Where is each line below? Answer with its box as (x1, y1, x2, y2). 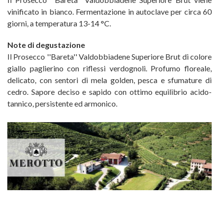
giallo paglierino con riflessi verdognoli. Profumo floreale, (7, 64, 212, 73)
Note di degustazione (7, 40, 85, 49)
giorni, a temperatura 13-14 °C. (7, 19, 111, 28)
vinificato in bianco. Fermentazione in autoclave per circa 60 (7, 7, 212, 16)
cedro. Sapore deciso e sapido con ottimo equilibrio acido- (7, 87, 212, 96)
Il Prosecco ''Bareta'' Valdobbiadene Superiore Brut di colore (7, 52, 212, 61)
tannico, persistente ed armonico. (7, 99, 117, 108)
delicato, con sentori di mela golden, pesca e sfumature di (7, 75, 212, 85)
